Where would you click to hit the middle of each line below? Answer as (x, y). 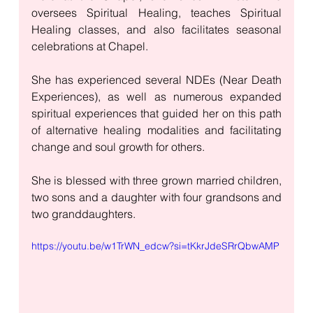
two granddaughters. (85, 214)
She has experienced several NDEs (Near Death (156, 80)
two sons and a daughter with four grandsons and (156, 197)
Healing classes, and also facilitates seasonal (156, 30)
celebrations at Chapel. (91, 46)
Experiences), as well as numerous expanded (156, 97)
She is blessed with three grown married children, (156, 181)
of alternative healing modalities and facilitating (156, 130)
